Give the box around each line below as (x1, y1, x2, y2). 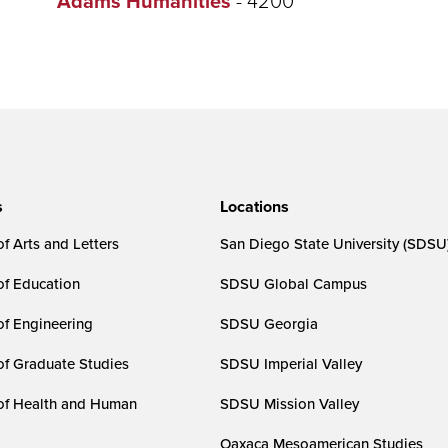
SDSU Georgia (220, 312, 319, 334)
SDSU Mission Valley (220, 392, 360, 414)
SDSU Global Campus (220, 272, 368, 294)
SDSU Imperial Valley (220, 352, 363, 374)
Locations (220, 194, 290, 218)
